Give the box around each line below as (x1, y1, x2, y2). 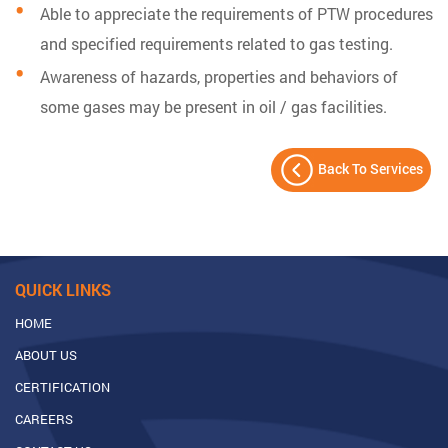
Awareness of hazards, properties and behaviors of (40, 66, 398, 88)
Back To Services (315, 158, 423, 178)
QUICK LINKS (15, 279, 111, 301)
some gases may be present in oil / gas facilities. (40, 96, 387, 118)
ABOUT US (15, 346, 77, 365)
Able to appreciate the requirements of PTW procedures (40, 3, 433, 25)
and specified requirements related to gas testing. (40, 33, 393, 55)
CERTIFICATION (15, 378, 110, 397)
